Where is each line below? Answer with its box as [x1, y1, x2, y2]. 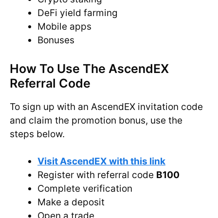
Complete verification [37, 183, 132, 195]
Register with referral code [37, 169, 156, 181]
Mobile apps [37, 21, 91, 33]
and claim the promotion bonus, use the [10, 114, 182, 126]
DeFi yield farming [37, 7, 118, 19]
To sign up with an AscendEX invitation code [10, 101, 203, 112]
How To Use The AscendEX [10, 61, 169, 76]
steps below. [10, 128, 65, 140]
